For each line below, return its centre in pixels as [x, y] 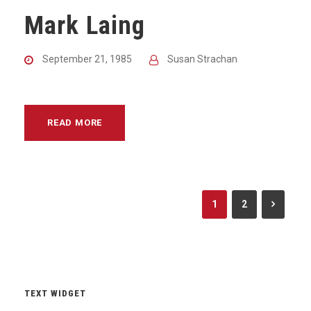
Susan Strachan [202, 59]
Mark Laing [85, 25]
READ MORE [75, 122]
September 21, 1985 [87, 59]
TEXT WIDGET [55, 293]
